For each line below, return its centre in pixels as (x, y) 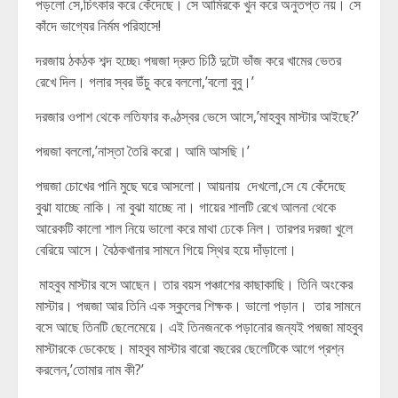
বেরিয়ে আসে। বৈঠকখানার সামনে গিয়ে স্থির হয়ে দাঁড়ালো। (166, 250)
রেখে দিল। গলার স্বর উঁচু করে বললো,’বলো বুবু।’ (145, 82)
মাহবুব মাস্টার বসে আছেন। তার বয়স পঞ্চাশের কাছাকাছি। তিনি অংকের (194, 284)
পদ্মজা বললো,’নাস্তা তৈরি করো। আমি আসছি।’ (143, 151)
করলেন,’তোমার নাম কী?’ (90, 370)
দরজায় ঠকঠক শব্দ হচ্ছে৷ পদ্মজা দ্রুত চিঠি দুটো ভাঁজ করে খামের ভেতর (188, 60)
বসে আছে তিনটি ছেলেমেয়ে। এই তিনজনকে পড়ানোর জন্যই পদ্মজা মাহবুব (199, 327)
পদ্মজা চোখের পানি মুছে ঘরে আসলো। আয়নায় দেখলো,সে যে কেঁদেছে (191, 186)
